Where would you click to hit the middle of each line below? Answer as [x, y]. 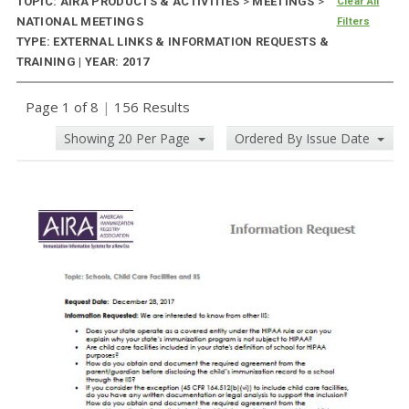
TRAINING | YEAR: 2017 [83, 62]
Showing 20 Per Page [129, 139]
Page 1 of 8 [63, 107]
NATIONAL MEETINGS [80, 22]
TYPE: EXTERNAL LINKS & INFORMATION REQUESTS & [173, 42]
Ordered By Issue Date [304, 139]
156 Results [150, 107]
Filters [353, 22]
